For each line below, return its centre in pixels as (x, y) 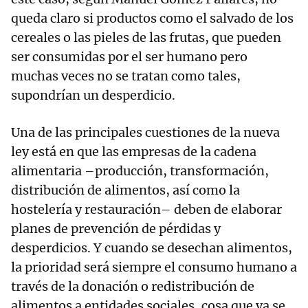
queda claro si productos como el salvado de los (152, 19)
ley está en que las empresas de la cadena (134, 152)
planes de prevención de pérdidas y (116, 229)
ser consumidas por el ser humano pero (129, 57)
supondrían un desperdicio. (93, 96)
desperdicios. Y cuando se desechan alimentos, (152, 248)
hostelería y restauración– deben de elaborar (146, 210)
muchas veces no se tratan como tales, (126, 76)
